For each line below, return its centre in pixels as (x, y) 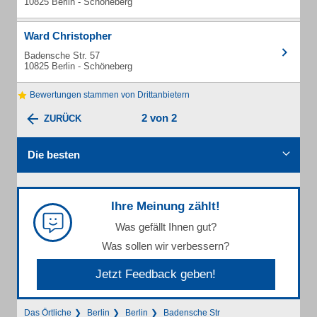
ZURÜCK (63, 119)
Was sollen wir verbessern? (166, 246)
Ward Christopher (68, 36)
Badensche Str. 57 (62, 56)
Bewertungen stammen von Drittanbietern (109, 95)
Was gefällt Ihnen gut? (166, 227)
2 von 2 (159, 118)
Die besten (54, 155)
